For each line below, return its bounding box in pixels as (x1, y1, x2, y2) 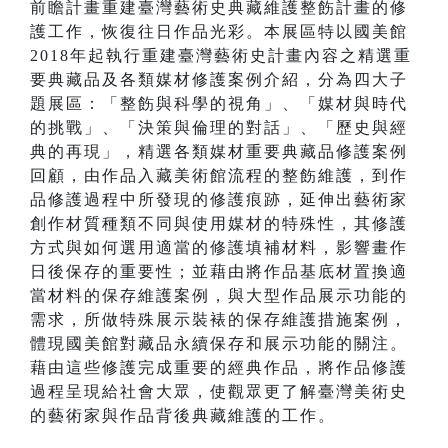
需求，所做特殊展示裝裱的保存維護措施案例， (30, 311, 408, 329)
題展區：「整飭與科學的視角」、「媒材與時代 (30, 95, 408, 113)
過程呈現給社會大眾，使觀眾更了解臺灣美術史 (30, 383, 408, 401)
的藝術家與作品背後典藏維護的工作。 (30, 407, 336, 425)
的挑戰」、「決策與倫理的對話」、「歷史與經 (30, 119, 408, 137)
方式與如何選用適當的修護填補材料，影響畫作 (30, 239, 408, 257)
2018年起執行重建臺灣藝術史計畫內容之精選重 (30, 47, 412, 65)
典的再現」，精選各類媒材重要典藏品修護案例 (30, 143, 408, 161)
